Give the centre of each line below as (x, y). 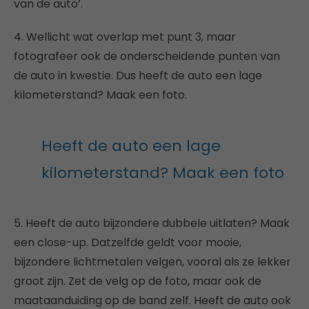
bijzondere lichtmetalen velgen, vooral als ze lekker (152, 262)
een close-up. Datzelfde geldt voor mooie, (128, 242)
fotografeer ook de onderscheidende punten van (147, 56)
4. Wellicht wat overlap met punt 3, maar (125, 37)
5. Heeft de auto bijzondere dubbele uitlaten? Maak (152, 223)
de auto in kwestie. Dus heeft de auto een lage (138, 76)
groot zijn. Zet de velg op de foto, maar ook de (138, 281)
